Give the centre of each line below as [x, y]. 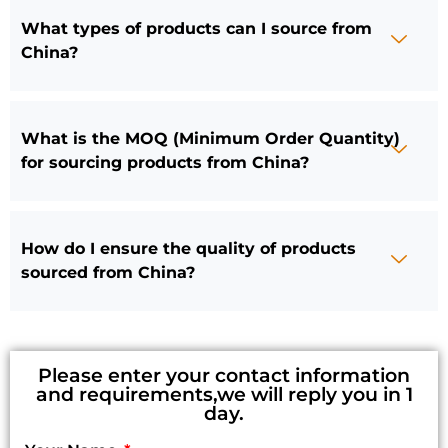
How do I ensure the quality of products [188, 249]
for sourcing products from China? [165, 163]
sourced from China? [108, 273]
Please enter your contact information [224, 376]
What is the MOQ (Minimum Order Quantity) [210, 139]
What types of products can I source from [196, 29]
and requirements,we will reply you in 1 [224, 395]
